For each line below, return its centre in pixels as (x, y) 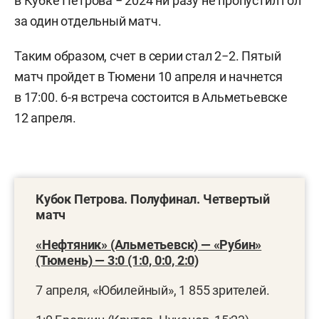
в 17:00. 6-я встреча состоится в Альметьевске (151, 97)
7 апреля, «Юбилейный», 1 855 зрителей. (153, 290)
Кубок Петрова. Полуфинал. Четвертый (153, 199)
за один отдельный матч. (88, 21)
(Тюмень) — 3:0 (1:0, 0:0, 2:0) (117, 260)
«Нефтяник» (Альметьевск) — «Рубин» (149, 244)
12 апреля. (46, 117)
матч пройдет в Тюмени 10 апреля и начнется (148, 76)
